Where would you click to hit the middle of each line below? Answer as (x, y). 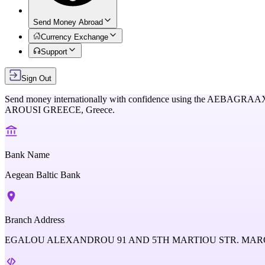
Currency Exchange (75, 37)
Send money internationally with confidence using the (105, 99)
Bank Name (27, 155)
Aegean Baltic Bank (43, 175)
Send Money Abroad (68, 22)
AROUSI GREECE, (45, 110)
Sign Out (36, 78)
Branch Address (35, 220)
